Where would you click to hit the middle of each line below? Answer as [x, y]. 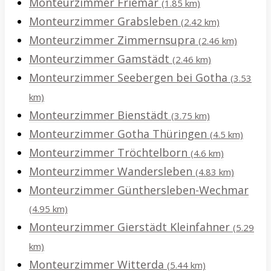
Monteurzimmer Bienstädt [100, 115]
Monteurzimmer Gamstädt [101, 59]
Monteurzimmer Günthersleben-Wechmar [139, 190]
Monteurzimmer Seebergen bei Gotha [130, 78]
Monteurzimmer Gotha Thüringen [119, 134]
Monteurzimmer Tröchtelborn [110, 153]
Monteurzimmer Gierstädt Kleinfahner [131, 227]
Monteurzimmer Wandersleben [112, 171]
